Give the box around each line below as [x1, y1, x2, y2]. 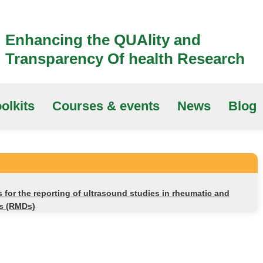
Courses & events [52, 99, 160, 113]
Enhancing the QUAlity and [5, 31, 201, 49]
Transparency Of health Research [5, 50, 245, 68]
